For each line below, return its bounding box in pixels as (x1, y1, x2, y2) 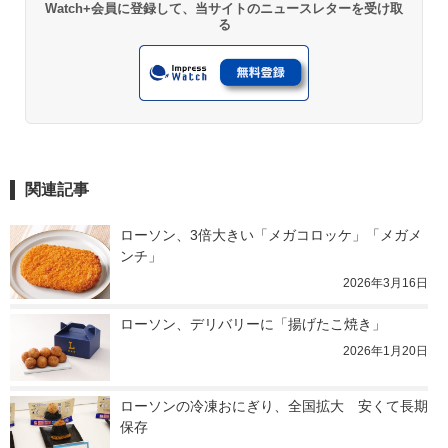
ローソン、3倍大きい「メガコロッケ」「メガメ (120, 227, 422, 244)
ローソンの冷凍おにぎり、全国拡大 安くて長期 (120, 398, 428, 415)
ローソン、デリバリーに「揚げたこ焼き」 (120, 316, 386, 333)
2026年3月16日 (343, 276, 428, 291)
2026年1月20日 (343, 344, 428, 359)
